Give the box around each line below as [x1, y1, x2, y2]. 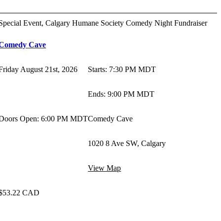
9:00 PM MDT [108, 90, 155, 99]
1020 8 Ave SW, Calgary [88, 139, 166, 148]
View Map [88, 164, 121, 173]
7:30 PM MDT [109, 65, 156, 74]
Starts [88, 65, 106, 74]
